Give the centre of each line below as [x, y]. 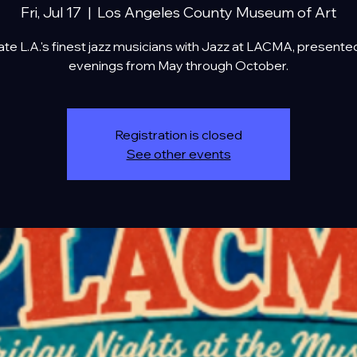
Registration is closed [178, 135]
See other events [178, 154]
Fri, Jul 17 [51, 12]
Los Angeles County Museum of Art [217, 12]
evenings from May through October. [178, 65]
